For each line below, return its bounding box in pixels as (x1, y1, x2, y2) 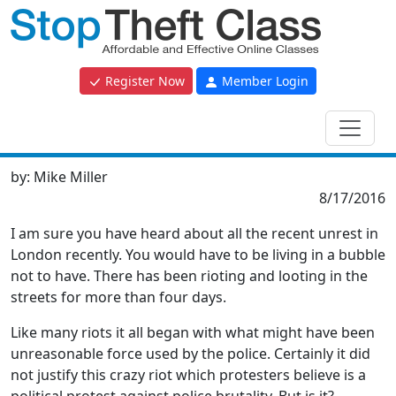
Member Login (218, 72, 308, 89)
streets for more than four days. (11, 287, 226, 307)
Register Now (102, 72, 185, 89)
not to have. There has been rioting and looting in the (11, 266, 368, 286)
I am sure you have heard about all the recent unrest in (11, 224, 378, 243)
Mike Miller (34, 167, 108, 187)
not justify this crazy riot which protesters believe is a (11, 365, 366, 385)
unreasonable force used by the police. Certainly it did (11, 344, 370, 363)
